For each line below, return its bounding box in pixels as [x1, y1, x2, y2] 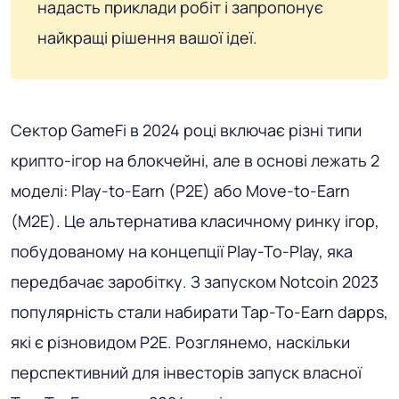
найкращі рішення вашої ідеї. [37, 27, 257, 49]
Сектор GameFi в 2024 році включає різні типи [11, 119, 362, 142]
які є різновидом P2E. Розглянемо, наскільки [11, 331, 350, 354]
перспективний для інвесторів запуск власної [11, 362, 362, 384]
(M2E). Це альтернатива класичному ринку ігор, [11, 210, 379, 232]
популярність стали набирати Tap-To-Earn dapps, [11, 301, 388, 323]
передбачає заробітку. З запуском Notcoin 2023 [11, 271, 379, 293]
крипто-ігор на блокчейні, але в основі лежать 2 [11, 150, 379, 172]
